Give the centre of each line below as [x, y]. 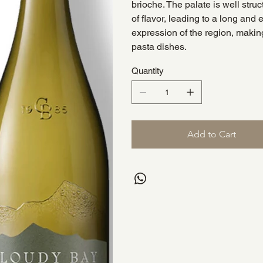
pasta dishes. [159, 47]
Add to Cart [212, 134]
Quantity [148, 71]
